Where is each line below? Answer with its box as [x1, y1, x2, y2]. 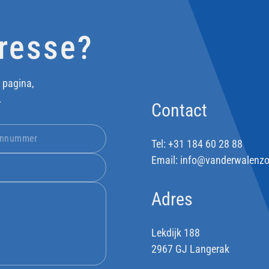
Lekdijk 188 [151, 226, 200, 239]
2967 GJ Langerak [151, 243, 229, 255]
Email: [151, 154, 180, 166]
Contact [151, 100, 207, 121]
